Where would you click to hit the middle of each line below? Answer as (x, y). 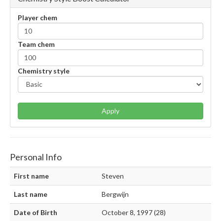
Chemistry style (44, 71)
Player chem (37, 18)
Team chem (36, 44)
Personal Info (36, 157)
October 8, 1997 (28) (134, 213)
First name (31, 176)
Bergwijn (115, 194)
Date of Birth (36, 213)
